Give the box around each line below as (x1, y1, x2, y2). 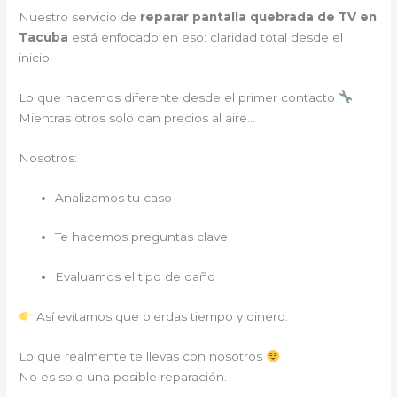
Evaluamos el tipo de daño (55, 269, 216, 284)
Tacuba (19, 29, 73, 44)
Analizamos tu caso (55, 190, 173, 205)
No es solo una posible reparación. (19, 370, 228, 384)
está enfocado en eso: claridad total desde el (72, 29, 344, 44)
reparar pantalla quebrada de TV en (140, 9, 378, 24)
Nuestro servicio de (19, 9, 141, 24)
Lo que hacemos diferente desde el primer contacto (19, 90, 339, 105)
